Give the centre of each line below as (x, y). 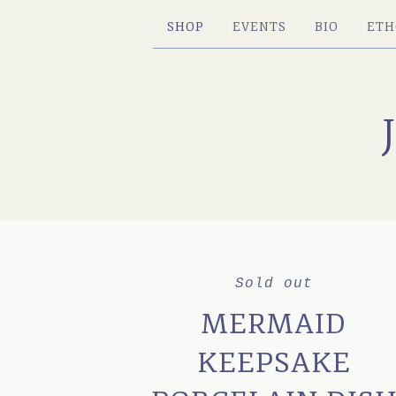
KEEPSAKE (274, 363)
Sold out (274, 284)
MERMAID (274, 324)
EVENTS (259, 27)
